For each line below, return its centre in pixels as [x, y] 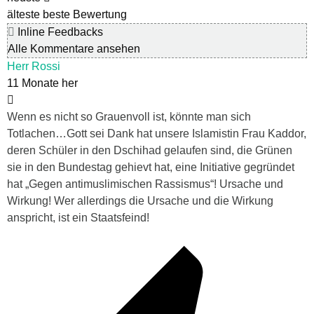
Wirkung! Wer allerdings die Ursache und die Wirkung [140, 201]
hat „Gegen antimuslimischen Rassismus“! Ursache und [145, 184]
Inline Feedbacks [59, 32]
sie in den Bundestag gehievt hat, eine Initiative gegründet [151, 168]
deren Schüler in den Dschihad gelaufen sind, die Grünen [150, 151]
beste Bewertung [85, 15]
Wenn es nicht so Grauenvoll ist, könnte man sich [129, 117]
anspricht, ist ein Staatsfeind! [78, 218]
